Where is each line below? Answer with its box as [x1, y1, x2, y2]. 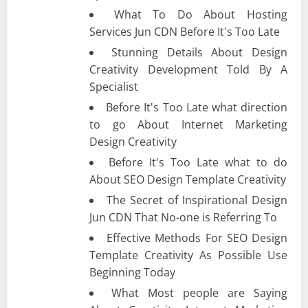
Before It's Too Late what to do [109, 154, 287, 170]
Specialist [89, 78, 138, 94]
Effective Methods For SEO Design [107, 230, 288, 245]
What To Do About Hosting [113, 6, 288, 22]
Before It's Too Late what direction [106, 99, 288, 115]
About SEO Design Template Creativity [89, 171, 286, 187]
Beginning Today [89, 264, 175, 280]
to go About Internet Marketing [89, 116, 287, 132]
